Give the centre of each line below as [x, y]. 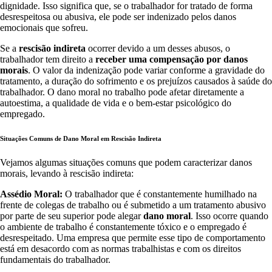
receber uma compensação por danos [172, 59]
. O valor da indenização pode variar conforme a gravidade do [146, 70]
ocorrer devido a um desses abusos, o [158, 49]
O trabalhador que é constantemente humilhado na [160, 194]
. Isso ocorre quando [229, 216]
